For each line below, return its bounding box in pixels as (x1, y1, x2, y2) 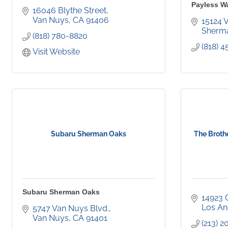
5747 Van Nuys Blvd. (33, 204, 109, 214)
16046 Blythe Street (33, 6, 106, 16)
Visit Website (33, 47, 80, 57)
